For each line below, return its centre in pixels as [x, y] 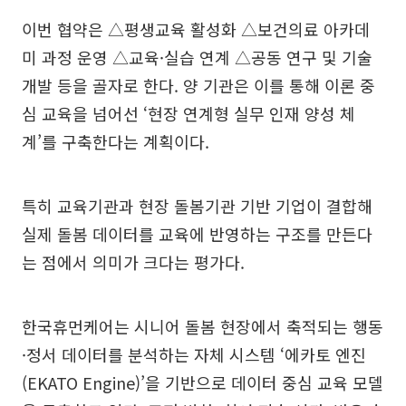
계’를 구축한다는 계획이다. [116, 141]
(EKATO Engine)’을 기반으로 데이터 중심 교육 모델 [203, 382]
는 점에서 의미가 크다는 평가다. [133, 262]
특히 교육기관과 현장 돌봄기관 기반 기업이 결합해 [197, 206]
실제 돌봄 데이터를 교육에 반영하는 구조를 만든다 [197, 234]
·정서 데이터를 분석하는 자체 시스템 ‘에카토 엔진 [194, 354]
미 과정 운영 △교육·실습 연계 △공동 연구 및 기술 [197, 57]
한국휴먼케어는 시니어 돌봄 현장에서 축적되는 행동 [203, 326]
